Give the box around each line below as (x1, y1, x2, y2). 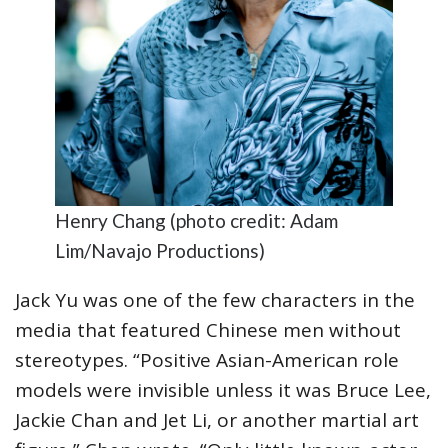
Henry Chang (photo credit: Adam (55, 208, 338, 232)
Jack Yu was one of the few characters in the (15, 286, 415, 313)
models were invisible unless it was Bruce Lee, (15, 376, 431, 403)
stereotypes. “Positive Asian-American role (15, 346, 399, 373)
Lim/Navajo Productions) (55, 238, 265, 262)
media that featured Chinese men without (15, 316, 401, 343)
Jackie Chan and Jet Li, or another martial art (15, 406, 419, 433)
